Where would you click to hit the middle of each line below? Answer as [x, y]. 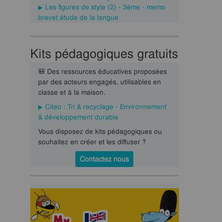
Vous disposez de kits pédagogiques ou [100, 131]
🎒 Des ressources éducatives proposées [102, 71]
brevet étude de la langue [78, 17]
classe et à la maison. [72, 92]
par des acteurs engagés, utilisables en [99, 82]
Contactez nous [105, 159]
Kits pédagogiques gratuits [104, 54]
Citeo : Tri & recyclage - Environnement [106, 107]
